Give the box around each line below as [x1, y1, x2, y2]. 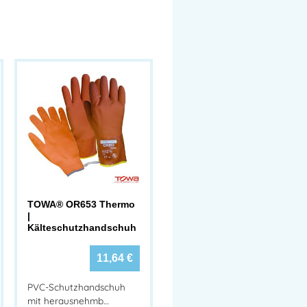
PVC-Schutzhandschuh [27, 281, 126, 293]
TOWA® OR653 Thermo [27, 198, 136, 210]
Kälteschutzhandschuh [27, 221, 137, 233]
